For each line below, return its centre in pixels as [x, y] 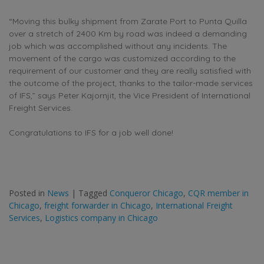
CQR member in [218, 193]
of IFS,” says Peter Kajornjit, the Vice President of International [130, 96]
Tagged [94, 193]
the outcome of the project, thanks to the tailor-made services [131, 83]
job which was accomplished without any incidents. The [118, 46]
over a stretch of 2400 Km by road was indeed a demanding [128, 34]
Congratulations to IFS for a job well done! [91, 133]
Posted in [28, 193]
